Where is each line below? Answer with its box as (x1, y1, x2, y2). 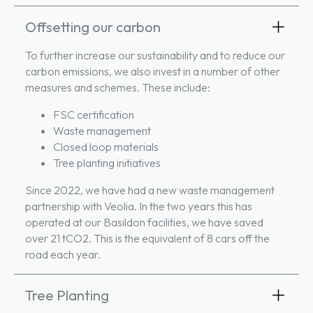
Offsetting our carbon (25, 18, 161, 36)
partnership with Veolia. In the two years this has (25, 199, 252, 214)
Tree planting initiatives (53, 156, 161, 170)
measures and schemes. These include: (25, 80, 210, 95)
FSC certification (53, 108, 134, 122)
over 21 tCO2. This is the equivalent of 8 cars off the (25, 231, 270, 246)
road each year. (25, 247, 101, 262)
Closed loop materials (53, 140, 159, 154)
